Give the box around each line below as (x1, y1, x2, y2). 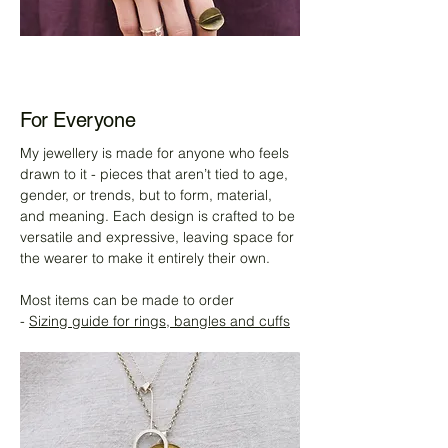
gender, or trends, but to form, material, (20, 186, 272, 205)
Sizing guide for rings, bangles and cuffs (29, 312, 290, 331)
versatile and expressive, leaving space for (20, 228, 294, 247)
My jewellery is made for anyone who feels (20, 144, 289, 163)
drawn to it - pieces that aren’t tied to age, (20, 165, 288, 184)
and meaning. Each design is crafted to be (20, 207, 295, 226)
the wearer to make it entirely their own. (20, 249, 270, 268)
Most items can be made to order (20, 291, 234, 310)
